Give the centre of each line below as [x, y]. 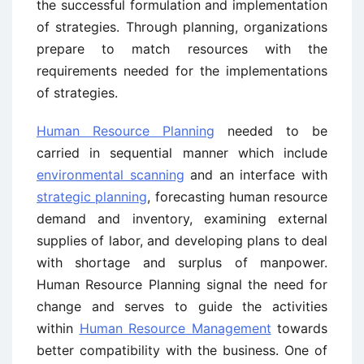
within [58, 328]
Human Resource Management [175, 328]
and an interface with [256, 175]
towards [299, 328]
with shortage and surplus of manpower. [182, 262]
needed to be [271, 131]
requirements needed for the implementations [182, 71]
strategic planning [92, 197]
